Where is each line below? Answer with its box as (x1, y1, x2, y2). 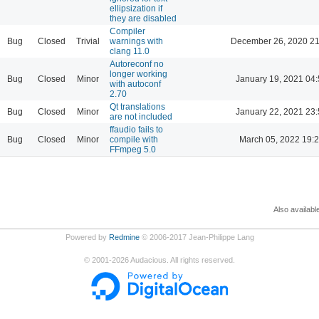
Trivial (75, 36, 100, 46)
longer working (110, 68, 167, 79)
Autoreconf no (110, 58, 164, 69)
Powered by (65, 232, 109, 241)
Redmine (108, 232, 140, 241)
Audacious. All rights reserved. (129, 255, 235, 264)
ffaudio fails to (110, 124, 163, 135)
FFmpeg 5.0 (110, 144, 156, 155)
